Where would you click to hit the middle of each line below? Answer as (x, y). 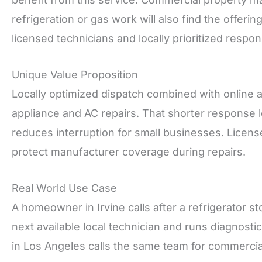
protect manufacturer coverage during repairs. (129, 151)
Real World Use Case (64, 188)
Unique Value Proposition (75, 74)
